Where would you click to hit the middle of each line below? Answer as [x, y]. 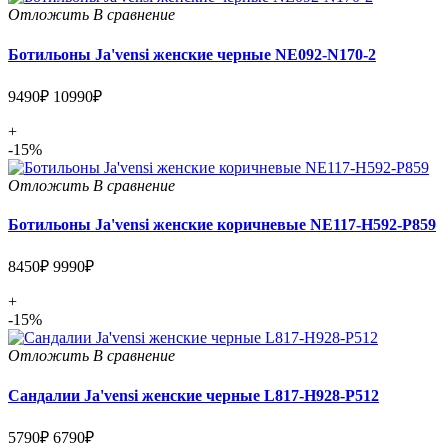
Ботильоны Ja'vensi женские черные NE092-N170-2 [192, 54]
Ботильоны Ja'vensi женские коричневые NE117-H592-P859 [222, 225]
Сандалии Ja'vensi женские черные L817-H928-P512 [193, 395]
